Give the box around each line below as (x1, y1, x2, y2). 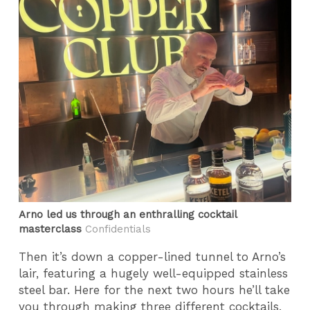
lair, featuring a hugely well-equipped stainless (19, 266, 289, 280)
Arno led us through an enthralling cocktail (19, 208, 237, 221)
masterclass (19, 222, 82, 235)
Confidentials (82, 222, 152, 235)
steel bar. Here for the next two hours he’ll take (19, 282, 291, 297)
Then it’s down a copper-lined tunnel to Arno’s (19, 249, 286, 264)
